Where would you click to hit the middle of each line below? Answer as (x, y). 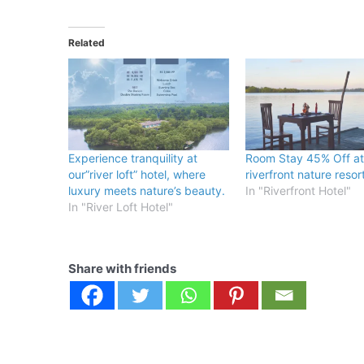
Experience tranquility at (133, 158)
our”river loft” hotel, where (137, 175)
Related (87, 43)
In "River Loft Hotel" (121, 207)
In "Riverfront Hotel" (298, 191)
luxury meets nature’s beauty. (147, 191)
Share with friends (123, 269)
